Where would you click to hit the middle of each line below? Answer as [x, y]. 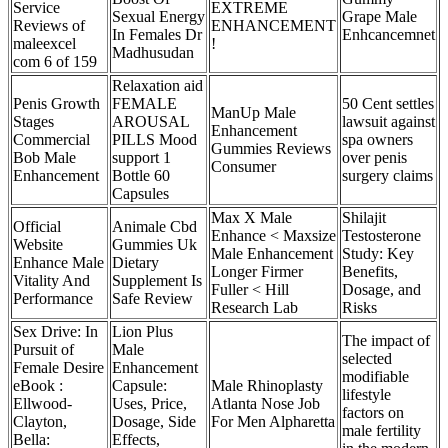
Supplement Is [157, 280]
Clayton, [40, 421]
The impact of [386, 340]
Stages [33, 121]
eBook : [38, 385]
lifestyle [366, 394]
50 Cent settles [388, 103]
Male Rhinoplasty [267, 385]
